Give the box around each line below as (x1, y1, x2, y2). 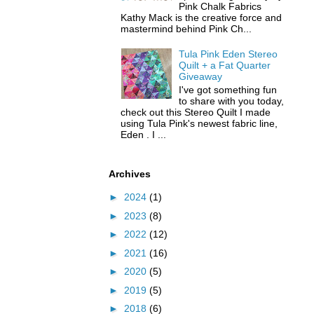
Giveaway (179, 70, 223, 82)
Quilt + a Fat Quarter (179, 59, 271, 71)
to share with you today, (179, 95, 285, 107)
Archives (109, 168, 151, 179)
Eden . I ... (121, 128, 167, 140)
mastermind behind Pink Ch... (121, 23, 252, 35)
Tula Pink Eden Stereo (179, 48, 278, 60)
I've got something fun (179, 83, 278, 95)
